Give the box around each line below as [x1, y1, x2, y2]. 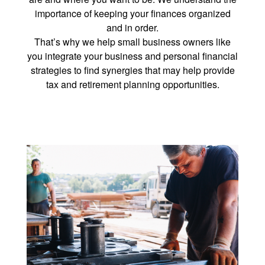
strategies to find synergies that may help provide [30, 63, 235, 77]
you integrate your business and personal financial [27, 49, 238, 63]
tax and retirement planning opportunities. [46, 77, 219, 92]
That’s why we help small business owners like [34, 35, 231, 49]
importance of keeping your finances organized [34, 7, 231, 21]
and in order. [106, 21, 159, 35]
